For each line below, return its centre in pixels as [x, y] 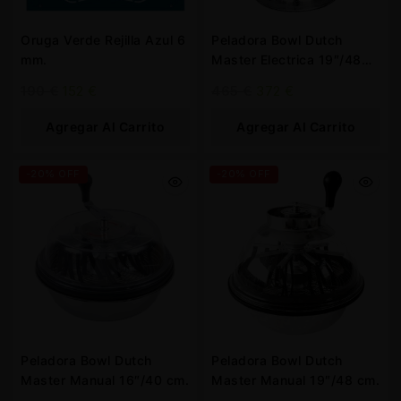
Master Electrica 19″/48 [286, 60]
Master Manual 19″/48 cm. [295, 380]
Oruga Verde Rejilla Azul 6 [103, 40]
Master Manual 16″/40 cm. [105, 380]
